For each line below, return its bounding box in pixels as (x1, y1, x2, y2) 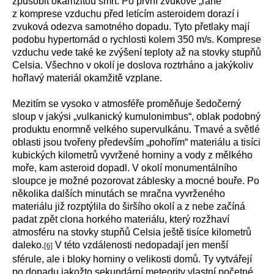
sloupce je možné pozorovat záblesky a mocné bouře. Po (12, 176, 259, 186)
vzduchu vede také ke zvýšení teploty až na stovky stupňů (12, 47, 261, 57)
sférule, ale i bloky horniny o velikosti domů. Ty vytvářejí (12, 254, 252, 264)
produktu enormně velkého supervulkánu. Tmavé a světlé (12, 124, 260, 135)
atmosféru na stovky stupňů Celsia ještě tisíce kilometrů (12, 227, 251, 237)
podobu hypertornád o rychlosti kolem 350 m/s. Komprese (12, 34, 261, 45)
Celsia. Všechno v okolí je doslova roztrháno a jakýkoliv (12, 60, 253, 70)
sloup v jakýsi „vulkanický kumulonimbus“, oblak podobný (12, 111, 261, 122)
